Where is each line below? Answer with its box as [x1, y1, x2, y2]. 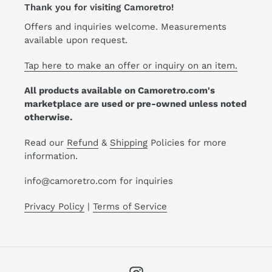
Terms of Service [93, 200, 167, 212]
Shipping [110, 137, 148, 148]
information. [24, 150, 78, 161]
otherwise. [24, 112, 72, 123]
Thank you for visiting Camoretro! [24, 1, 174, 13]
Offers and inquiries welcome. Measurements [24, 21, 226, 33]
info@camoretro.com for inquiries [24, 175, 173, 187]
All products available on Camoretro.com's [24, 85, 215, 97]
